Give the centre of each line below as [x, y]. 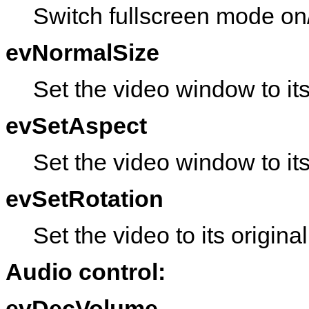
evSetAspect [76, 125]
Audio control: [86, 271]
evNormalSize [82, 52]
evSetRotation [84, 198]
